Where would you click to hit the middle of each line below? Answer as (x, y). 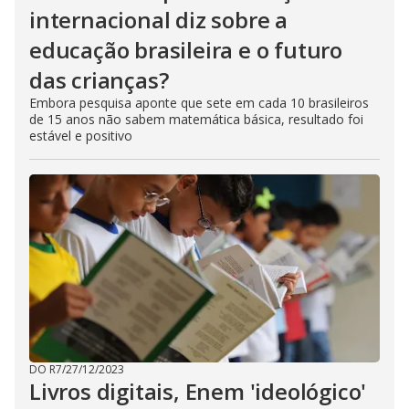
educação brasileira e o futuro (186, 50)
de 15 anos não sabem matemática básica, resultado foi (196, 119)
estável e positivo (81, 136)
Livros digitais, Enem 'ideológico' (198, 391)
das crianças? (99, 80)
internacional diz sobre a (159, 20)
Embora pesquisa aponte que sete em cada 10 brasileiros (199, 103)
